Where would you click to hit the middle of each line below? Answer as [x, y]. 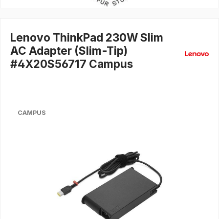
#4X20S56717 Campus [72, 64]
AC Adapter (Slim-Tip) [69, 51]
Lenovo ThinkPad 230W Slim [87, 38]
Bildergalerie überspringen [50, 136]
